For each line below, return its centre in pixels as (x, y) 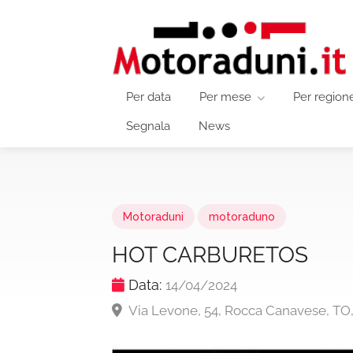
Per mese (225, 97)
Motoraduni (153, 217)
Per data (149, 97)
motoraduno (242, 217)
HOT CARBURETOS (210, 255)
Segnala (148, 126)
